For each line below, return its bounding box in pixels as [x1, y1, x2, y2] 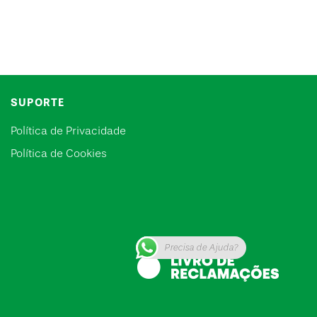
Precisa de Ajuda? [164, 242, 238, 253]
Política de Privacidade [11, 125, 126, 137]
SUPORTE [11, 96, 64, 109]
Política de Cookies [11, 147, 107, 160]
